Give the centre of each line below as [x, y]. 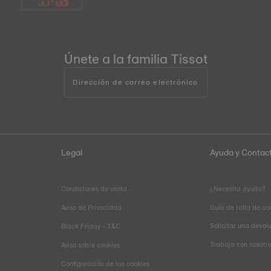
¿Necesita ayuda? [238, 189]
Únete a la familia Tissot [135, 59]
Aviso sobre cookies [90, 245]
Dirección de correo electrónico [135, 82]
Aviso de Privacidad [91, 207]
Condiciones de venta [94, 189]
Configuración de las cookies [105, 264]
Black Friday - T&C [90, 226]
